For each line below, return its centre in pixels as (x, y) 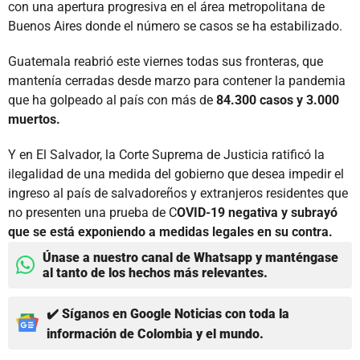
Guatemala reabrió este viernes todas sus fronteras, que (166, 61)
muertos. (34, 119)
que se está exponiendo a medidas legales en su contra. (170, 231)
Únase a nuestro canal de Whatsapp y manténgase (190, 257)
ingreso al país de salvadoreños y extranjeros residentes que (178, 193)
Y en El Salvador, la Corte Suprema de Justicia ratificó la (166, 154)
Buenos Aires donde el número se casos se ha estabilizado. (175, 26)
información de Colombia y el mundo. (155, 333)
